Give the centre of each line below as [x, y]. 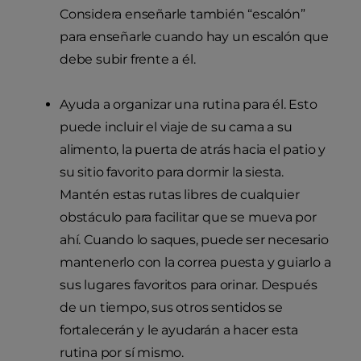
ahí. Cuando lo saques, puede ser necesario [194, 240]
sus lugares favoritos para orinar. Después [189, 285]
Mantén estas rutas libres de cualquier [180, 195]
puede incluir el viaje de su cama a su [176, 127]
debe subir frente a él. [128, 60]
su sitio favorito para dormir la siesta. [172, 172]
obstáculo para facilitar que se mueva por [188, 218]
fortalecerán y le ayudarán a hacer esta [179, 330]
